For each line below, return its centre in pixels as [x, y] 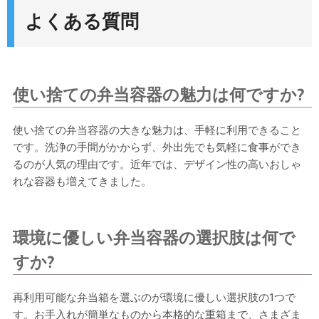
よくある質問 [82, 22]
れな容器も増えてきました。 [82, 182]
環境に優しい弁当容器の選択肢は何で [154, 238]
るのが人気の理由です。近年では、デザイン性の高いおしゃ [157, 164]
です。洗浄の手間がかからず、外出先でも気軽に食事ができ [157, 147]
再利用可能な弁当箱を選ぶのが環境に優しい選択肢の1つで [154, 298]
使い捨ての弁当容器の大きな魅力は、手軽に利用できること [157, 130]
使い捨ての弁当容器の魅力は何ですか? [159, 95]
